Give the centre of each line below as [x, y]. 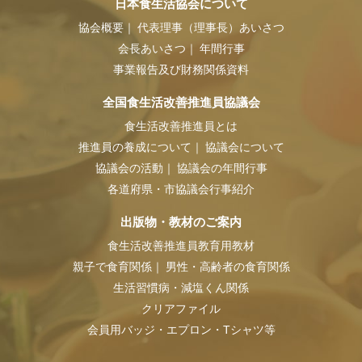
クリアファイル [181, 309]
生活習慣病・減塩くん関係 [181, 288]
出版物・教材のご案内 [181, 222]
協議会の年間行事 [222, 168]
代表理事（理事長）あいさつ [210, 28]
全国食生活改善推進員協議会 [181, 103]
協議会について [244, 147]
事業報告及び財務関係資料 [181, 70]
